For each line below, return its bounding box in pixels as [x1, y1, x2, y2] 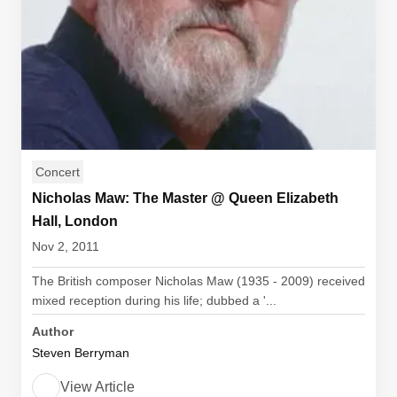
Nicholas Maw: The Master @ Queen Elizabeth [32, 191, 339, 206]
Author [32, 324, 74, 339]
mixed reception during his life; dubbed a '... [32, 293, 276, 307]
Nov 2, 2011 [32, 239, 99, 253]
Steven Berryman [32, 346, 129, 360]
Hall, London [32, 214, 118, 229]
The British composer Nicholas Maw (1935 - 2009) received [32, 274, 365, 288]
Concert [35, 165, 80, 179]
